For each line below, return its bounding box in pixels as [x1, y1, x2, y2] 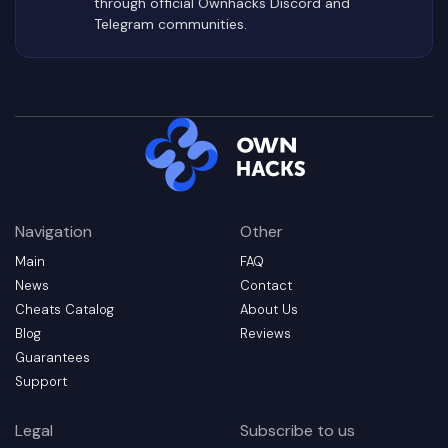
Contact [240, 277, 292, 294]
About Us [240, 301, 298, 318]
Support [15, 373, 67, 390]
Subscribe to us [240, 420, 355, 441]
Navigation [15, 221, 92, 242]
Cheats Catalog [15, 301, 114, 318]
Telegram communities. [94, 14, 247, 33]
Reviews [240, 325, 291, 342]
